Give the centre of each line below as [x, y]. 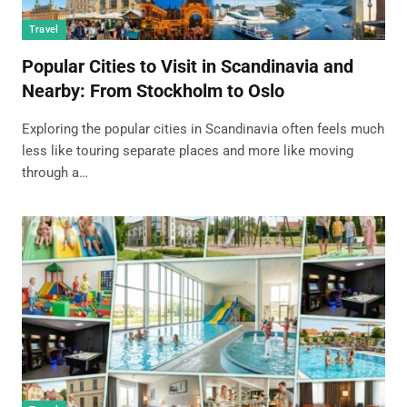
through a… [55, 173]
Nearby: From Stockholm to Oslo [153, 91]
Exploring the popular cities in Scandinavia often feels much [203, 129]
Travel [44, 30]
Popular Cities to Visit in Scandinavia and [187, 67]
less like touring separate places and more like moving [187, 151]
